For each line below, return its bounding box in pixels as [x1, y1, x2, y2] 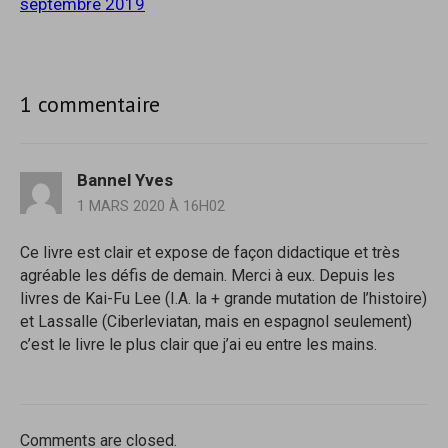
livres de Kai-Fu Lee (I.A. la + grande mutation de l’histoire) [20, 288, 427, 308]
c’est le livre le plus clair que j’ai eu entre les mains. [20, 334, 377, 354]
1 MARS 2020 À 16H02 [77, 196, 225, 215]
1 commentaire [20, 89, 161, 118]
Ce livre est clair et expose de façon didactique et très [20, 242, 400, 262]
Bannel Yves [77, 169, 173, 190]
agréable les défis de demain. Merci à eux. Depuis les [20, 265, 395, 285]
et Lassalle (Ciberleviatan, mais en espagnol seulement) [20, 311, 412, 331]
